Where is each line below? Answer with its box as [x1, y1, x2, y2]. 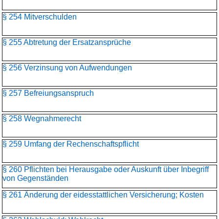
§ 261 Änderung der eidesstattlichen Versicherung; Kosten [2, 191, 204, 199]
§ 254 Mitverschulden [2, 13, 77, 21]
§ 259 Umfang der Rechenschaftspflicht [2, 140, 139, 148]
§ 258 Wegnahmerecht [2, 114, 81, 123]
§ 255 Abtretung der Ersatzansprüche [2, 38, 131, 46]
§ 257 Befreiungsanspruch [2, 89, 94, 97]
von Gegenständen [2, 174, 68, 182]
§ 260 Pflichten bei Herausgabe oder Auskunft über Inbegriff [2, 165, 209, 174]
